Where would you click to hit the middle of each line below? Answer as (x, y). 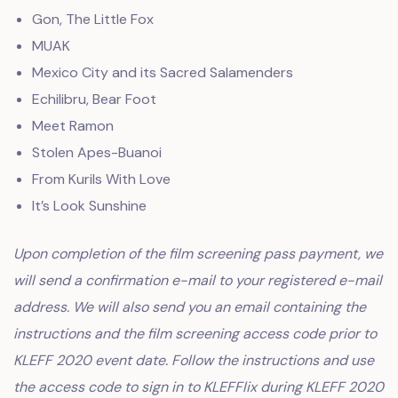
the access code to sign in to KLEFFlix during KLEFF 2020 (199, 387)
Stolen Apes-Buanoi (96, 152)
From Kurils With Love (101, 179)
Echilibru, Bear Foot (94, 99)
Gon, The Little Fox (92, 19)
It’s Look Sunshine (89, 206)
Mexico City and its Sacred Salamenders (162, 72)
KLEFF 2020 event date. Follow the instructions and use (194, 360)
